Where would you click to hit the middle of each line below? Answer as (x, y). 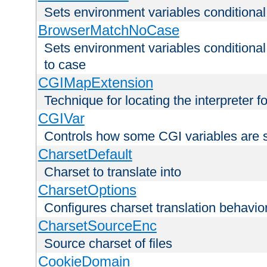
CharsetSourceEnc (97, 226)
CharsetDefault (85, 154)
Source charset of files (108, 244)
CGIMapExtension (95, 83)
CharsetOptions (87, 190)
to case (65, 65)
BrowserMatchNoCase (108, 30)
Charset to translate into (113, 172)
